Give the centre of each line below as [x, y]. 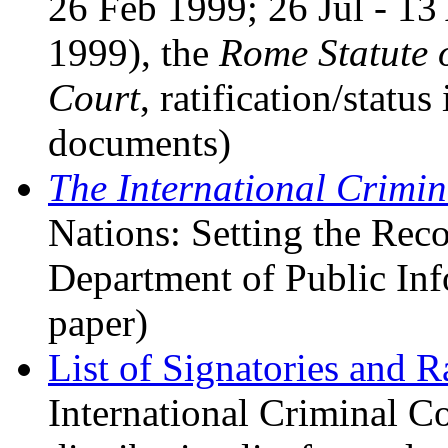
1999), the [133, 53]
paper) [98, 323]
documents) [139, 143]
